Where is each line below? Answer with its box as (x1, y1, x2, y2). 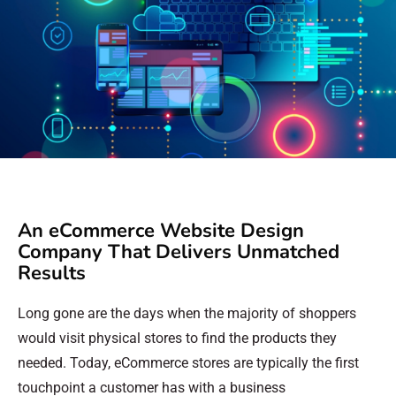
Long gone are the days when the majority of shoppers (18, 305, 356, 322)
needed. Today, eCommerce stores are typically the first (18, 354, 359, 371)
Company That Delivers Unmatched (18, 239, 339, 265)
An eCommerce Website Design (18, 217, 304, 244)
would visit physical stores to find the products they (18, 330, 337, 346)
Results (18, 260, 86, 286)
